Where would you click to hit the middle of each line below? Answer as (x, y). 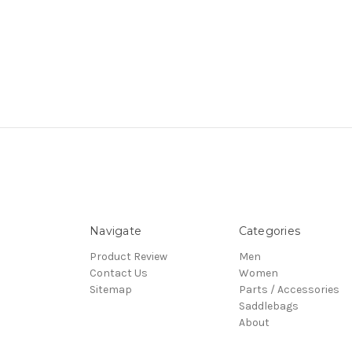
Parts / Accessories (289, 289)
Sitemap (111, 289)
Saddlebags (268, 306)
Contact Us (119, 273)
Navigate (115, 231)
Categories (269, 231)
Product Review (128, 256)
